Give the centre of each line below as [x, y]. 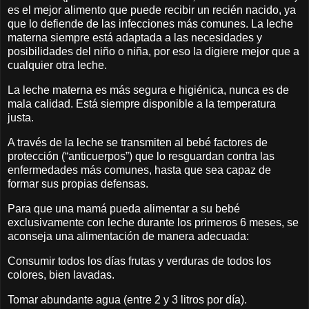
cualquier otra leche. [57, 66]
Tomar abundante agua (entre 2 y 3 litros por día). [127, 299]
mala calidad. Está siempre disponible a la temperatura [142, 104]
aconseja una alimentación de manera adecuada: [130, 236]
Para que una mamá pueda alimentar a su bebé [124, 208]
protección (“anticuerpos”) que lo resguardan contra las [141, 157]
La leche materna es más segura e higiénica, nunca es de [148, 90]
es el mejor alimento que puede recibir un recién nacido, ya [152, 10]
